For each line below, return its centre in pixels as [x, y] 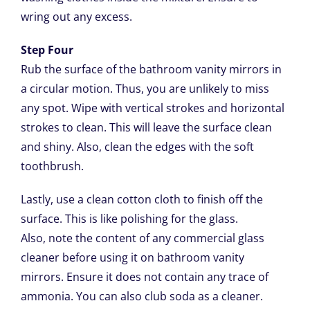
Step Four [47, 50]
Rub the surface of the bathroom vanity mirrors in [151, 70]
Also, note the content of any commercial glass [142, 238]
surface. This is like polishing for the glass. [129, 219]
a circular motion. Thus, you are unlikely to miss [145, 89]
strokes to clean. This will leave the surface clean [146, 128]
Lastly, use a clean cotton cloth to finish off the [142, 200]
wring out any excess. [76, 17]
